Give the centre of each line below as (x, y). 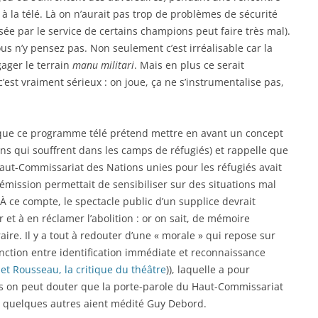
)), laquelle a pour (208, 269)
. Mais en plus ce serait (189, 65)
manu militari (103, 65)
